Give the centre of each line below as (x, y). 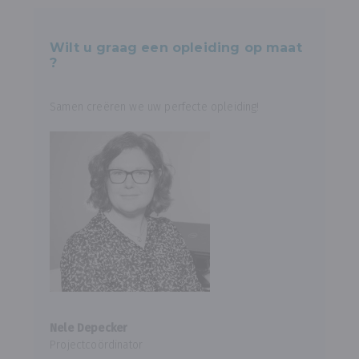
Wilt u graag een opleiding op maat (176, 48)
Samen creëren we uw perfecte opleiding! (155, 107)
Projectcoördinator (97, 345)
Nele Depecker (89, 328)
